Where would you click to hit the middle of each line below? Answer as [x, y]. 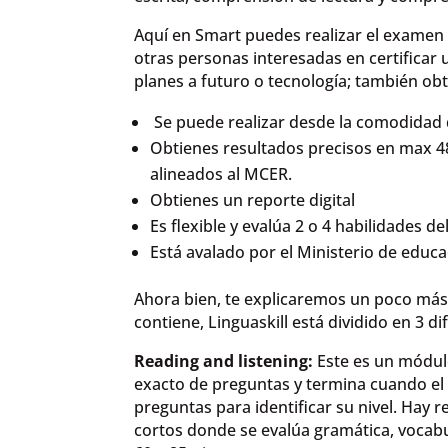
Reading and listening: [224, 361]
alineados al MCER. [221, 174]
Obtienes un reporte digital [253, 200]
